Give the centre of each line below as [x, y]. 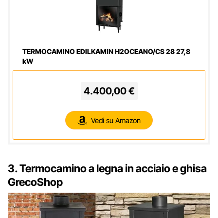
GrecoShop [35, 182]
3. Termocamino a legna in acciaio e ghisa [107, 169]
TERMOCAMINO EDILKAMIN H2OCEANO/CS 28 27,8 [106, 52]
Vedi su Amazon [116, 120]
